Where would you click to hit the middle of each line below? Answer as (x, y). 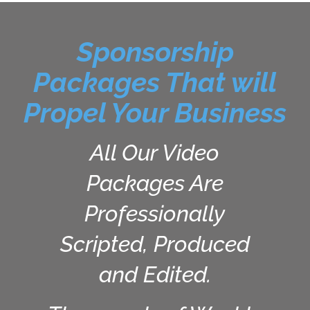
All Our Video (155, 152)
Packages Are (155, 183)
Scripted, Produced (155, 244)
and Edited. (155, 274)
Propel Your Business (155, 112)
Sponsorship (155, 51)
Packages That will (155, 82)
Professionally (155, 213)
